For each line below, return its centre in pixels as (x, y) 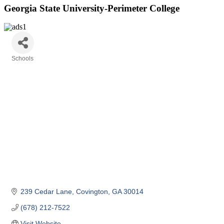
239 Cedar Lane (46, 191)
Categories (27, 65)
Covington (92, 191)
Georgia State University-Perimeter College (92, 8)
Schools (22, 59)
